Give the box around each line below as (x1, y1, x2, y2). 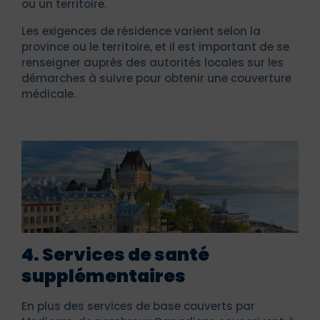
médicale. (21, 86, 76, 101)
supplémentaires (21, 263, 186, 289)
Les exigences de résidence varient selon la (21, 23, 261, 39)
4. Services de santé (21, 241, 209, 267)
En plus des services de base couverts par (21, 298, 255, 314)
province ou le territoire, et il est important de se (21, 39, 289, 54)
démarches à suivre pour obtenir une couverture (21, 70, 291, 86)
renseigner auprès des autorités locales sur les (21, 54, 284, 70)
